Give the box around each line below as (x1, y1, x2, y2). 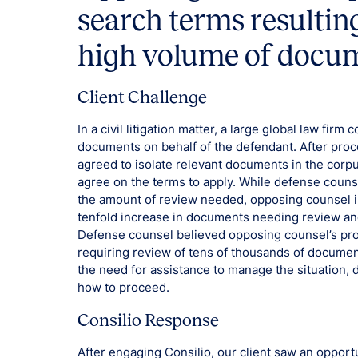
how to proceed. (78, 280, 170, 296)
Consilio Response (78, 310, 220, 331)
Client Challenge (78, 87, 208, 108)
